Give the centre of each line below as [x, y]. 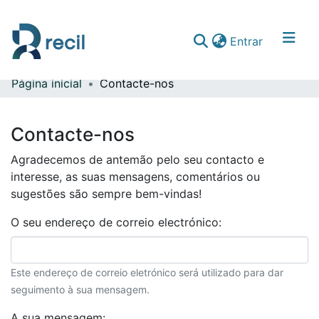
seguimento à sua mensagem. [80, 289]
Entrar [246, 41]
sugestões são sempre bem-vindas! [106, 193]
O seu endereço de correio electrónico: [118, 222]
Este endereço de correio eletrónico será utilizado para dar [147, 272]
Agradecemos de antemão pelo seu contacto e [137, 159]
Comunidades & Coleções [81, 94]
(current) [286, 40]
